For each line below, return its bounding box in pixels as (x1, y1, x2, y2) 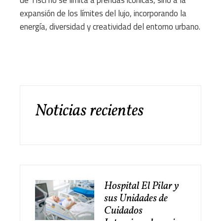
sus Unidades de (104, 191, 168, 207)
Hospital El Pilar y (104, 179, 179, 194)
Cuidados (104, 203, 143, 219)
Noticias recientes (35, 100, 144, 123)
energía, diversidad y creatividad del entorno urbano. (20, 20, 200, 34)
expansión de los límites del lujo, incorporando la (20, 7, 186, 20)
